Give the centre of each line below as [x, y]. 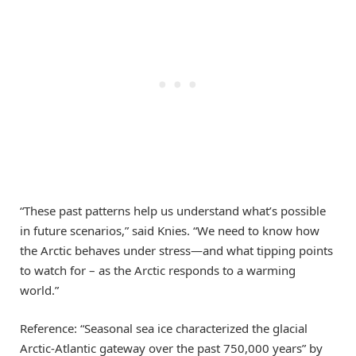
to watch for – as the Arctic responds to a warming [158, 270]
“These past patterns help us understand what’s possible [173, 210]
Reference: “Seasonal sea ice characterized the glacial [164, 328]
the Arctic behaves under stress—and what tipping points [176, 250]
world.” [39, 290]
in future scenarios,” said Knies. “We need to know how [170, 230]
